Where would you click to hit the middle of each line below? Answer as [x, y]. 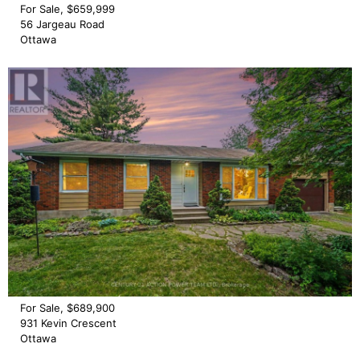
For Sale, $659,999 [67, 8]
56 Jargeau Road [62, 24]
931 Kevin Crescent [68, 323]
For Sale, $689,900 [67, 307]
